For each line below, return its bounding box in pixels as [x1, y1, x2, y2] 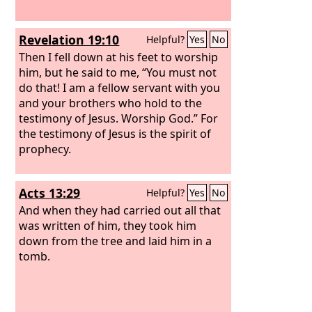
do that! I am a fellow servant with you [19, 79, 221, 95]
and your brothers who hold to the [19, 95, 203, 111]
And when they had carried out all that [19, 202, 221, 218]
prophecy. [19, 141, 72, 157]
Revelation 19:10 [19, 31, 120, 48]
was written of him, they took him [19, 217, 197, 233]
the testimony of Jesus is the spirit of [19, 125, 212, 141]
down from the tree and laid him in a [19, 233, 212, 249]
